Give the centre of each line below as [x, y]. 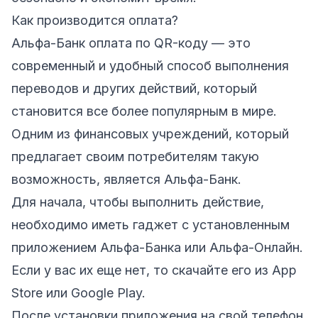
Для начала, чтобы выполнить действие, [138, 202]
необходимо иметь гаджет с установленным [150, 224]
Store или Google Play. [78, 292]
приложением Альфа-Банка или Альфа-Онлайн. [157, 247]
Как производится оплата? [95, 20]
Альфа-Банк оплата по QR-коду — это [131, 43]
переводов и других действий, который [134, 88]
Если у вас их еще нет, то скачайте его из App [154, 270]
